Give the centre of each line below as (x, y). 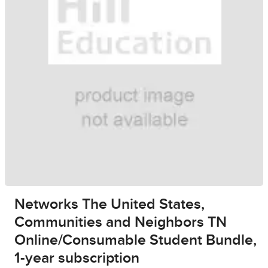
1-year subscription (77, 258)
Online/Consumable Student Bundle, (135, 240)
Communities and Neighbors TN (121, 223)
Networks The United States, (109, 205)
